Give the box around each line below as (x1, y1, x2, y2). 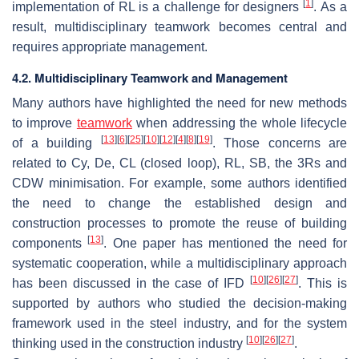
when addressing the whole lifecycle (131, 115, 348, 130)
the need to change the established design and (12, 196, 347, 210)
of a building (12, 135, 101, 150)
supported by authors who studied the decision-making (12, 296, 347, 310)
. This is (298, 276, 348, 290)
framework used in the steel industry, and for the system (12, 316, 347, 330)
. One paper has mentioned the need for (103, 236, 347, 250)
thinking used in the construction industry (12, 336, 246, 350)
